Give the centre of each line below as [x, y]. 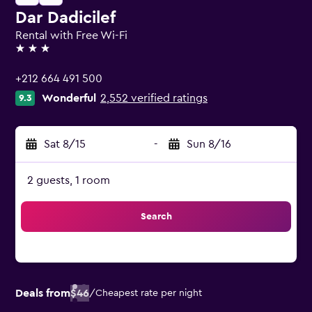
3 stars [31, 54]
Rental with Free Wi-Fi [71, 36]
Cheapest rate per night [149, 293]
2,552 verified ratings [154, 98]
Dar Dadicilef [65, 18]
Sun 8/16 [209, 144]
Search [156, 217]
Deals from [43, 293]
